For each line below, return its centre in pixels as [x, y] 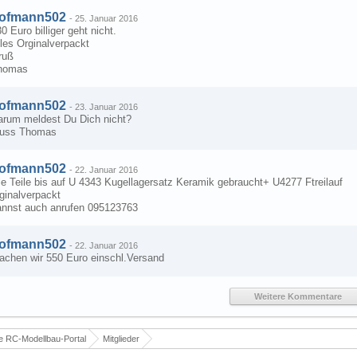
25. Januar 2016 [106, 18]
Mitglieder [121, 339]
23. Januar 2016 [106, 107]
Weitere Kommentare [298, 296]
